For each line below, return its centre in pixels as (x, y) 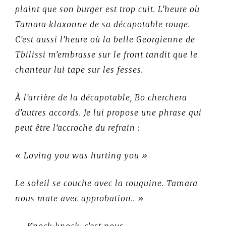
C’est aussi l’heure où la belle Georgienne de (105, 39)
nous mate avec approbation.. (75, 198)
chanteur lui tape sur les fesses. (79, 69)
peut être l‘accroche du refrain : (77, 127)
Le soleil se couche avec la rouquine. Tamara (106, 183)
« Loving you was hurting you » (81, 155)
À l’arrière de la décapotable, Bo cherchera (101, 97)
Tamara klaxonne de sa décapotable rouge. (103, 24)
